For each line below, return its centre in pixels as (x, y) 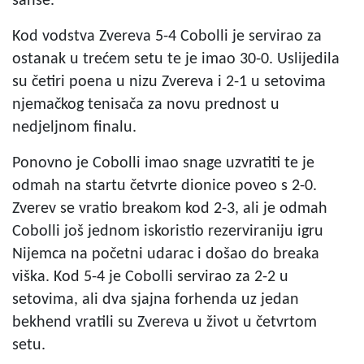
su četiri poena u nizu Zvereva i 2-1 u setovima (169, 82)
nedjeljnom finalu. (74, 127)
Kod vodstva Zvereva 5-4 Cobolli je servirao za (167, 36)
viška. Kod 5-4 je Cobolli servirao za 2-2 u (150, 277)
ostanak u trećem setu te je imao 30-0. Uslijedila (176, 59)
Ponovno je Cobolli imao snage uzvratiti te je (163, 163)
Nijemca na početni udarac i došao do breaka (166, 254)
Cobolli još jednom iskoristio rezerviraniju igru (168, 231)
